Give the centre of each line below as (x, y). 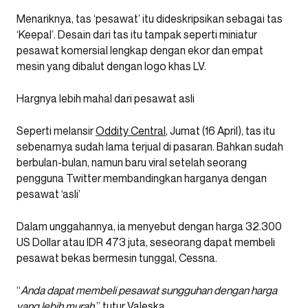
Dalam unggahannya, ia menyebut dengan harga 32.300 (149, 226)
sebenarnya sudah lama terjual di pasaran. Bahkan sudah (150, 146)
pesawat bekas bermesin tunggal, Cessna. (117, 257)
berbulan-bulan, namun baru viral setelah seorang (132, 162)
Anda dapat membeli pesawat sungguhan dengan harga (149, 290)
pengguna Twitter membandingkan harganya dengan (142, 178)
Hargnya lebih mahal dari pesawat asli (106, 98)
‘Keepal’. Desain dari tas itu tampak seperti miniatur (137, 34)
